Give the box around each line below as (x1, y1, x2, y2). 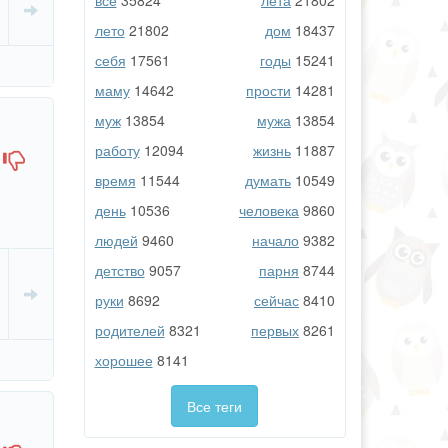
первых (251, 320, 299, 341)
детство (94, 260, 145, 281)
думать (245, 170, 291, 191)
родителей (94, 320, 165, 341)
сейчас (254, 290, 299, 311)
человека (239, 200, 299, 221)
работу (94, 140, 140, 161)
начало (252, 230, 299, 251)
